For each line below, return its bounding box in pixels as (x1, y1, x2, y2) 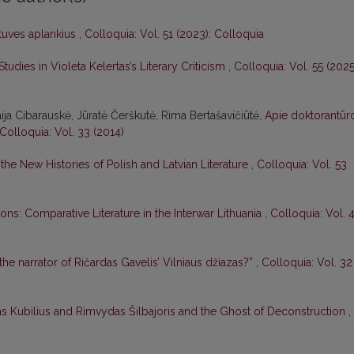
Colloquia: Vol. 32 (262, 256, 352, 269)
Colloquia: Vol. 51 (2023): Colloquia (85, 28, 264, 41)
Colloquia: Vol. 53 (257, 158, 347, 171)
